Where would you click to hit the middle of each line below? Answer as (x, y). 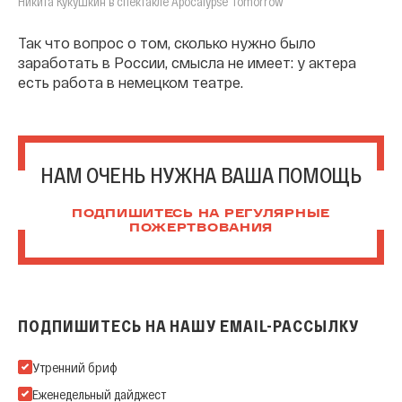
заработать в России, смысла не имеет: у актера (187, 63)
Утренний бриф (75, 367)
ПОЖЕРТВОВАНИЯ (201, 229)
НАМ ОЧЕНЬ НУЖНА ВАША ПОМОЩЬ (201, 175)
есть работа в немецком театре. (131, 83)
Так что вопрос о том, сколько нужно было (167, 43)
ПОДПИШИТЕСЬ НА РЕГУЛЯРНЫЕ (201, 215)
